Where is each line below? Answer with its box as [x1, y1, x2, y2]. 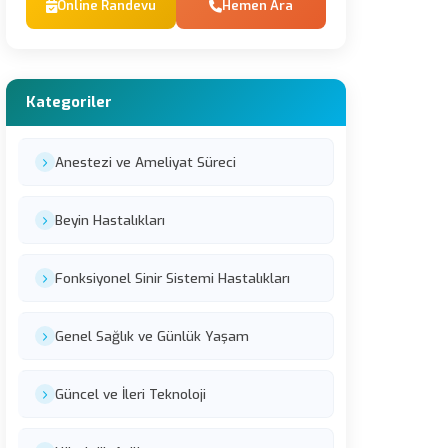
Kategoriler [26, 92, 112, 112]
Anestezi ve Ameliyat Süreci [55, 153, 236, 171]
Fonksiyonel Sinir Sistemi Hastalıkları [55, 269, 290, 287]
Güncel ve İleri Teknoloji [55, 385, 206, 403]
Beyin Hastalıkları [55, 211, 165, 229]
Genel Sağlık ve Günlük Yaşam [55, 327, 249, 345]
